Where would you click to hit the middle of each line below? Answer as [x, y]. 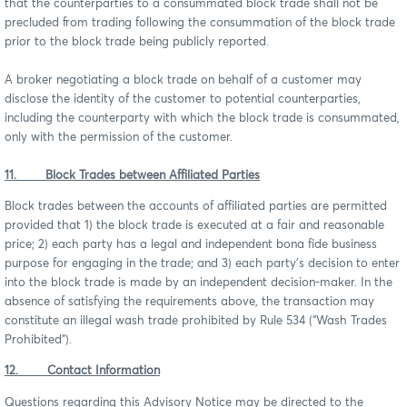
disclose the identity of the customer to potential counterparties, [183, 99]
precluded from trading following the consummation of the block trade [200, 23]
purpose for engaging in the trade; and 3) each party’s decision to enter [202, 263]
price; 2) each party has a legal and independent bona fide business [191, 244]
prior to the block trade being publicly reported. [140, 42]
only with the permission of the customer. [119, 137]
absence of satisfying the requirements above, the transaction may [189, 302]
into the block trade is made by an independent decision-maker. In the [199, 283]
